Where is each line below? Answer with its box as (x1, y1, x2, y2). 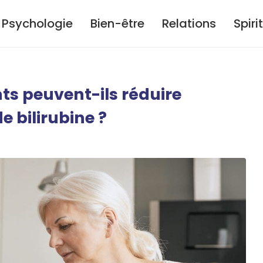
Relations (162, 15, 216, 32)
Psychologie (2, 15, 73, 32)
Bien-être (90, 15, 144, 32)
